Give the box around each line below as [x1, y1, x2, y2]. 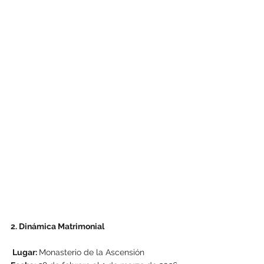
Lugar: [11, 247, 39, 258]
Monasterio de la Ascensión [39, 247, 144, 258]
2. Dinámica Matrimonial [11, 222, 106, 232]
